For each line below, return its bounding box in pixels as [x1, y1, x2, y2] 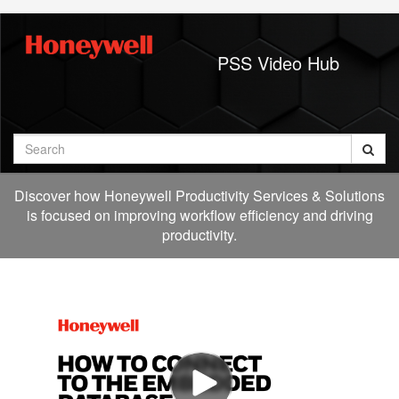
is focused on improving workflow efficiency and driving [26, 205, 373, 225]
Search [182, 133, 224, 151]
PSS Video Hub [216, 50, 339, 76]
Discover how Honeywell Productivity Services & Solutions [14, 185, 385, 206]
